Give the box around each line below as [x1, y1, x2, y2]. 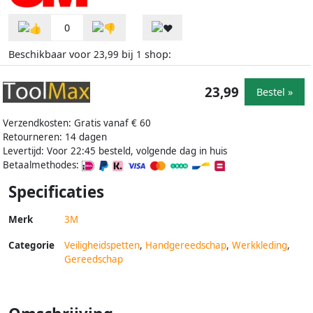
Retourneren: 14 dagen [3, 130, 107, 143]
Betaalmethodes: [3, 158, 82, 171]
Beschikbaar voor [8, 47, 94, 61]
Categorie [8, 238, 54, 252]
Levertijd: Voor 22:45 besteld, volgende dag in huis [3, 144, 227, 157]
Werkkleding [232, 238, 287, 252]
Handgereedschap [145, 238, 226, 252]
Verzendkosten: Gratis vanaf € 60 [3, 116, 151, 129]
